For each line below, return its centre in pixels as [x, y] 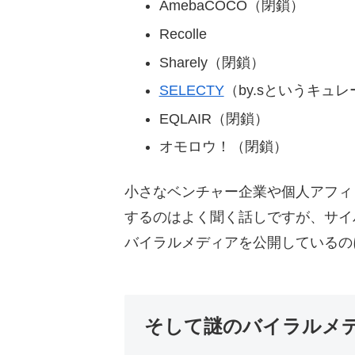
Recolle [183, 34]
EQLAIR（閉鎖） [214, 118]
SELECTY [191, 91]
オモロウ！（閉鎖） [223, 147]
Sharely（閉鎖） [212, 62]
